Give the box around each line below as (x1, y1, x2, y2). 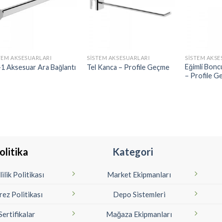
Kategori (112, 146, 154, 158)
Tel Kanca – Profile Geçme (87, 63, 170, 72)
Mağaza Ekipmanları (106, 210, 172, 219)
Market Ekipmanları (107, 170, 171, 179)
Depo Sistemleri (112, 190, 166, 199)
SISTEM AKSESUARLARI (87, 54, 150, 61)
